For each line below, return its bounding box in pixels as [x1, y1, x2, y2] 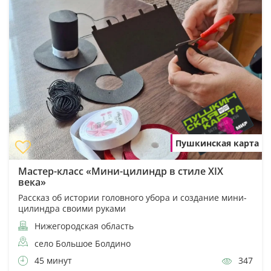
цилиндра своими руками [18, 202, 126, 214]
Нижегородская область [32, 220, 134, 232]
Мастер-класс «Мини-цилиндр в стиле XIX [18, 164, 223, 178]
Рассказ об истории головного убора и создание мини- [18, 191, 247, 203]
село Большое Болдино [34, 237, 131, 249]
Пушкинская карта [175, 137, 259, 149]
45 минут [32, 254, 72, 266]
